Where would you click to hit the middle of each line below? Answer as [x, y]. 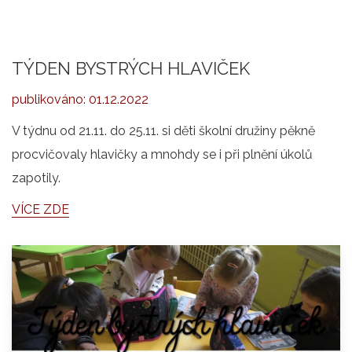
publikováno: [50, 100]
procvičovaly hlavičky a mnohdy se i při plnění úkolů [162, 155]
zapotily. [38, 178]
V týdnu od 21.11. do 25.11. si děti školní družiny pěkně [163, 131]
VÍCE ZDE [40, 210]
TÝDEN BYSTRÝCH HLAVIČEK [131, 69]
